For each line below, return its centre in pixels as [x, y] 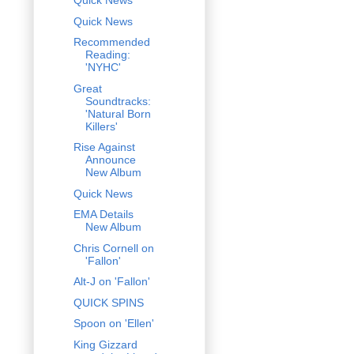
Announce [110, 160]
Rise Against [104, 147]
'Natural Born [118, 113]
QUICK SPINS [108, 302]
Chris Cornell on [113, 248]
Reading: [107, 55]
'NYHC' [103, 68]
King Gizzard [105, 344]
